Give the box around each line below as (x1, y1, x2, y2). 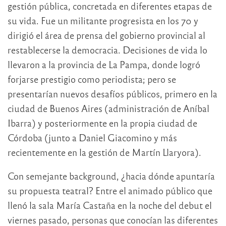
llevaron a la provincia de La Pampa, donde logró (8, 59, 200, 71)
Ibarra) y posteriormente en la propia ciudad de (8, 117, 197, 129)
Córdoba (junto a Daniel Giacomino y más (8, 132, 177, 144)
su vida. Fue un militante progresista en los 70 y (8, 15, 198, 27)
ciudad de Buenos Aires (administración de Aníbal (8, 102, 209, 115)
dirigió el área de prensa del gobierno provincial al (8, 29, 205, 41)
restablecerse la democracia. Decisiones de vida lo (8, 44, 207, 56)
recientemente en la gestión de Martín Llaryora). (8, 146, 201, 158)
